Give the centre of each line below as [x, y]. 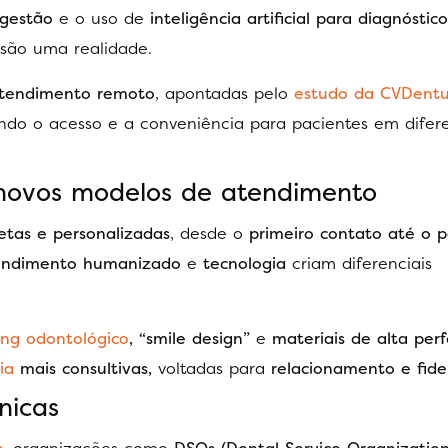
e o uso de [101, 18]
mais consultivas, [83, 367]
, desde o [209, 233]
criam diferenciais [359, 263]
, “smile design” [189, 337]
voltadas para [211, 367]
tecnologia [244, 263]
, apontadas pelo [221, 92]
